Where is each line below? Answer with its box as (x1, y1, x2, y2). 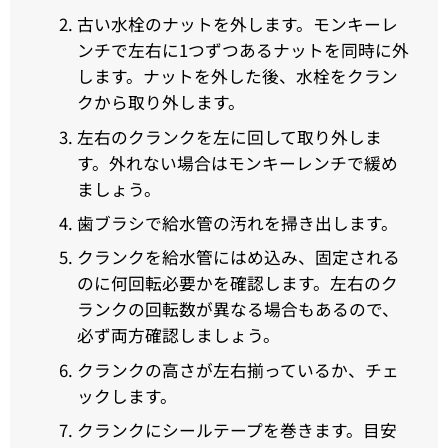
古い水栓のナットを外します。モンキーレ (76, 12, 398, 37)
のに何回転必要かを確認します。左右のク (76, 271, 398, 296)
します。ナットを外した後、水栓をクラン (76, 64, 398, 89)
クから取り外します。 (76, 90, 245, 115)
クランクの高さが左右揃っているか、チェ (76, 357, 399, 382)
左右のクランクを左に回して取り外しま (76, 124, 382, 149)
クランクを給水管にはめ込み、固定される (76, 245, 400, 270)
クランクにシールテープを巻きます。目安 (76, 417, 397, 442)
